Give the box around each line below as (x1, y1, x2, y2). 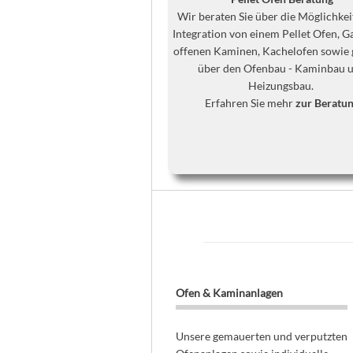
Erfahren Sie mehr (205, 96, 295, 110)
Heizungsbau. (248, 79, 316, 92)
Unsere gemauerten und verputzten (175, 329, 347, 343)
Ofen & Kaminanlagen (175, 286, 283, 299)
